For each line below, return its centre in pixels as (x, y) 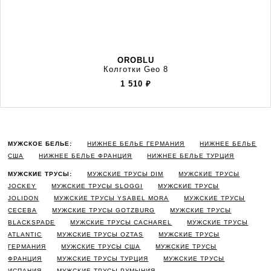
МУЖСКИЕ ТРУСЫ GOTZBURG (104, 210)
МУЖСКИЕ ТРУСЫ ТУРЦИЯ (103, 259)
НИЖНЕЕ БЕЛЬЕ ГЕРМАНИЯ (136, 144)
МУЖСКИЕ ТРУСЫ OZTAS (100, 234)
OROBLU (135, 60)
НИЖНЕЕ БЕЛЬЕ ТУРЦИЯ (191, 156)
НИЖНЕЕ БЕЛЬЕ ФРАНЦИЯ (86, 156)
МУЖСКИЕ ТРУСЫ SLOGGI (97, 186)
